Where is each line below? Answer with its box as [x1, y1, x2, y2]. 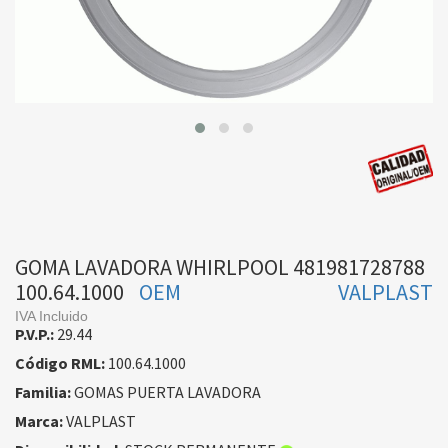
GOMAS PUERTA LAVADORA [71, 382, 261, 403]
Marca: [15, 411, 63, 432]
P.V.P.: [15, 324, 54, 345]
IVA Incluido [15, 308, 88, 325]
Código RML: [15, 353, 105, 374]
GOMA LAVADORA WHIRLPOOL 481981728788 [15, 253, 425, 282]
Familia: [15, 382, 71, 403]
